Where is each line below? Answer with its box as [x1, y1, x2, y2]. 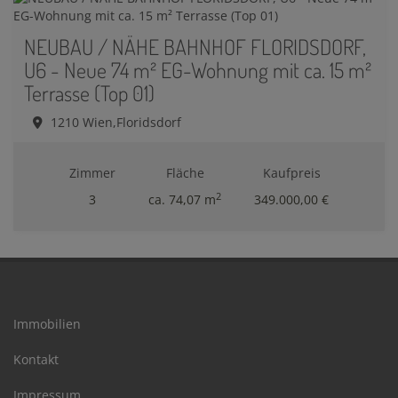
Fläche [165, 164, 204, 182]
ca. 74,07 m [148, 191, 216, 209]
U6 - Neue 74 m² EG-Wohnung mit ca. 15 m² [24, 56, 371, 84]
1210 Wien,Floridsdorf [51, 114, 181, 131]
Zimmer [68, 164, 115, 182]
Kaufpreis [262, 164, 321, 182]
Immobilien [13, 315, 81, 333]
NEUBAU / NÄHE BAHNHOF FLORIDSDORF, [24, 33, 366, 61]
